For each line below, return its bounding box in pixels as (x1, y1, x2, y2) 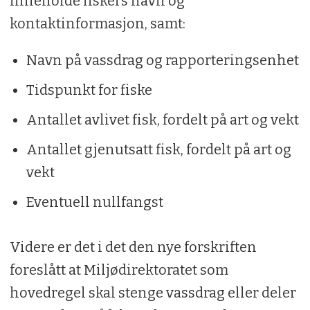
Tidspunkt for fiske (26, 81, 152, 98)
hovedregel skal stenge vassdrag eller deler (9, 284, 296, 301)
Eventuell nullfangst (26, 193, 163, 210)
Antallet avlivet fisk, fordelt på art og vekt (26, 111, 299, 128)
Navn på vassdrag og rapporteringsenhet (26, 51, 299, 69)
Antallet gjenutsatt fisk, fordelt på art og (26, 140, 291, 158)
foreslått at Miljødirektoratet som (9, 261, 228, 278)
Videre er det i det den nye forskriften (9, 238, 257, 255)
